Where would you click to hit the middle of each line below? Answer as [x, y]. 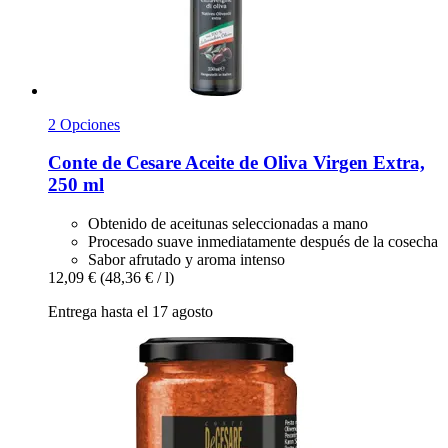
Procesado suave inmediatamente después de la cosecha [263, 241]
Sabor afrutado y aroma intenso [186, 259]
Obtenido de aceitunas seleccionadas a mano [228, 223]
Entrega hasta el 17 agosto [130, 311]
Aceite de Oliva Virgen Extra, [303, 163]
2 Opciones [84, 124]
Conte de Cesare [114, 163]
